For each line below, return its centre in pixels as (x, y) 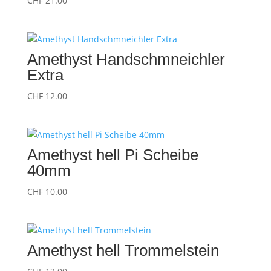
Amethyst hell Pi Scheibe (113, 155)
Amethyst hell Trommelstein (123, 251)
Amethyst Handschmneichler (126, 59)
